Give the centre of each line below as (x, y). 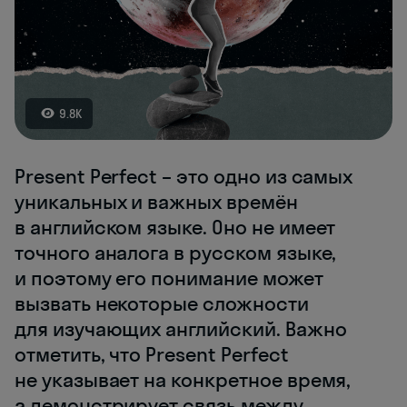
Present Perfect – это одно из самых (184, 176)
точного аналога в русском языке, (176, 252)
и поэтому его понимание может (169, 278)
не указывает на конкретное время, (183, 379)
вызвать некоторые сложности (162, 303)
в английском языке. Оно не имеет (175, 227)
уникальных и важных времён (156, 201)
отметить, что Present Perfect (152, 354)
